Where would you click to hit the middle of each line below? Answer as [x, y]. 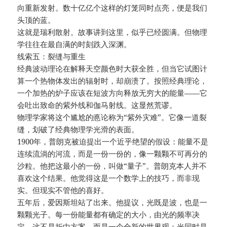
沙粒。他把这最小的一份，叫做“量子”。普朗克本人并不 [112, 166]
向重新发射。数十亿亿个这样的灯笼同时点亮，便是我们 [112, 8]
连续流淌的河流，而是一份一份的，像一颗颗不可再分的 [112, 154]
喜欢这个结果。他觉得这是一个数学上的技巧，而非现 [109, 178]
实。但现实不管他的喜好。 [63, 190]
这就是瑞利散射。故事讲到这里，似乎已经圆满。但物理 [112, 32]
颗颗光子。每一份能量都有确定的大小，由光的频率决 [109, 215]
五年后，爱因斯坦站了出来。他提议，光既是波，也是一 [112, 202]
